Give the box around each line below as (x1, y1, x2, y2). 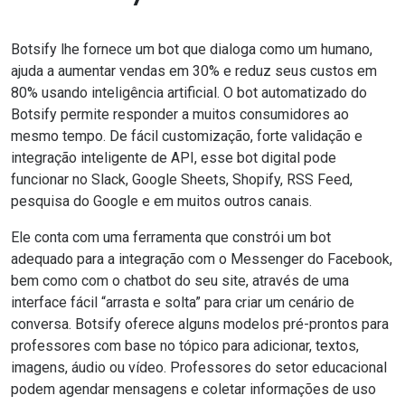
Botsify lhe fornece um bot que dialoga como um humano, (11, 41, 372, 59)
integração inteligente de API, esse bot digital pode (11, 149, 336, 167)
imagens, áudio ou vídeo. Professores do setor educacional (11, 359, 387, 377)
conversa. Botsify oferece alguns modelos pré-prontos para (11, 316, 389, 334)
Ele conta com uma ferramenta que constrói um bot (11, 229, 331, 247)
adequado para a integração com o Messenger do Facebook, (11, 250, 392, 268)
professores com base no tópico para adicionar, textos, (11, 337, 359, 355)
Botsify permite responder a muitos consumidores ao (11, 106, 349, 124)
